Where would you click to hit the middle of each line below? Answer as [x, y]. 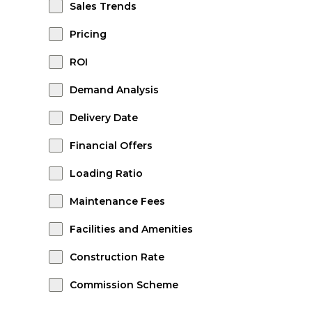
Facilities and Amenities [131, 229]
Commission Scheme [124, 285]
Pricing [88, 34]
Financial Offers [111, 146]
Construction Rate [117, 257]
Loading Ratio [106, 173]
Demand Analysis [114, 90]
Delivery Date [104, 118]
